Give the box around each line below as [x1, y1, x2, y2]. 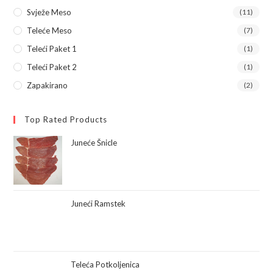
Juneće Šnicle [71, 138, 118, 148]
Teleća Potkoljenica [71, 260, 140, 270]
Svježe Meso [27, 7, 72, 18]
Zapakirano [27, 80, 68, 91]
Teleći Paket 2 [27, 62, 77, 73]
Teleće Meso [27, 26, 73, 36]
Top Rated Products [24, 115, 108, 125]
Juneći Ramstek [71, 199, 126, 209]
